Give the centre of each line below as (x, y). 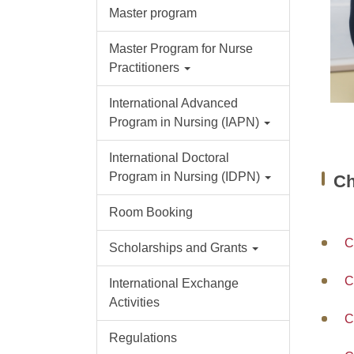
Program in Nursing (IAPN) (184, 122)
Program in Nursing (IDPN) (184, 177)
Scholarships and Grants (178, 248)
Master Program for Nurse (181, 49)
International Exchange (173, 284)
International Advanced (173, 104)
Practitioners (144, 68)
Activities (134, 303)
